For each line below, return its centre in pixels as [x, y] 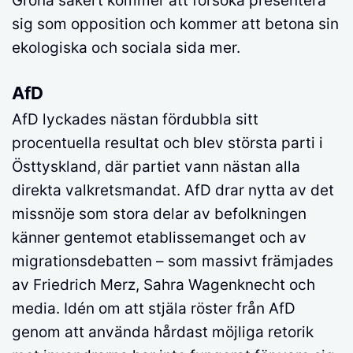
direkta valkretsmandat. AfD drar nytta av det [173, 191]
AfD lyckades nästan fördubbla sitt [135, 120]
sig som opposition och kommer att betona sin [175, 24]
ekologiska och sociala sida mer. [126, 48]
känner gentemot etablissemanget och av [159, 238]
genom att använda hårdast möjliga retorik [163, 333]
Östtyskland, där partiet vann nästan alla [156, 167]
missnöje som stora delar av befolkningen [159, 214]
